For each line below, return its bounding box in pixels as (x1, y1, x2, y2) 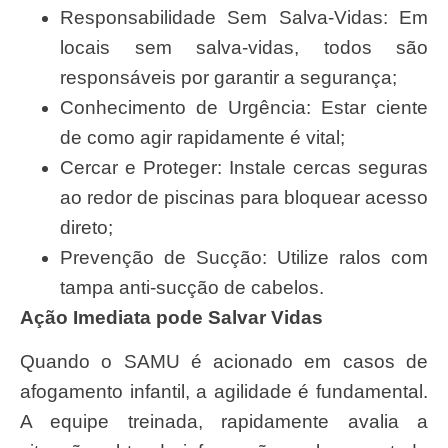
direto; (60, 216, 113, 238)
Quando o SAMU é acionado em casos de (20, 351, 35, 373)
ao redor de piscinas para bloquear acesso (60, 186, 428, 208)
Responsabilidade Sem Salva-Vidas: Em (60, 6, 428, 28)
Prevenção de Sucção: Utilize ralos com (60, 246, 428, 268)
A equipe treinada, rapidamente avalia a (20, 411, 428, 433)
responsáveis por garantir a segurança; (60, 66, 397, 88)
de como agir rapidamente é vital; (60, 126, 345, 148)
